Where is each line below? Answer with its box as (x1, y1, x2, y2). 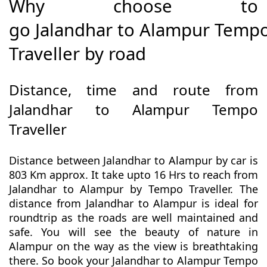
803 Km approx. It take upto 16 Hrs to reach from (9, 167, 258, 182)
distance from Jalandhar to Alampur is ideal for (9, 196, 258, 211)
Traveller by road (9, 42, 146, 66)
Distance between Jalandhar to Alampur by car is (9, 153, 258, 168)
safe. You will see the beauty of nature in (9, 225, 258, 240)
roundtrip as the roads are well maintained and (9, 210, 258, 225)
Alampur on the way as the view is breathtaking (9, 239, 258, 254)
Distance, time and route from (9, 80, 258, 100)
